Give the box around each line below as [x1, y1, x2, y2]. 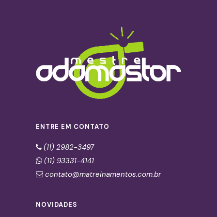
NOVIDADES [36, 200, 77, 209]
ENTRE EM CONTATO [36, 122, 109, 131]
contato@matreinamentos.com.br [45, 169, 161, 179]
